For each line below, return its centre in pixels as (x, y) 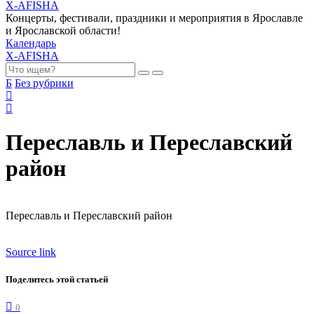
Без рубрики (44, 83)
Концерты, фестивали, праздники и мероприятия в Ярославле (154, 18)
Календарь (31, 43)
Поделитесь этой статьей (57, 279)
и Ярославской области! (63, 30)
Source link (31, 252)
